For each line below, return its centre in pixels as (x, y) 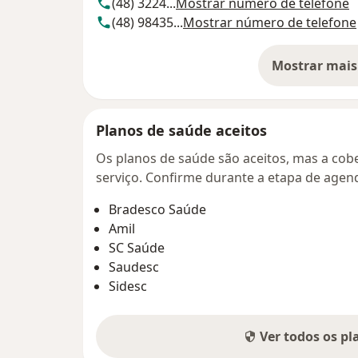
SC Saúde (137, 248)
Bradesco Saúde (157, 210)
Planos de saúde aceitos (181, 131)
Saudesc (134, 267)
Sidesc (128, 286)
